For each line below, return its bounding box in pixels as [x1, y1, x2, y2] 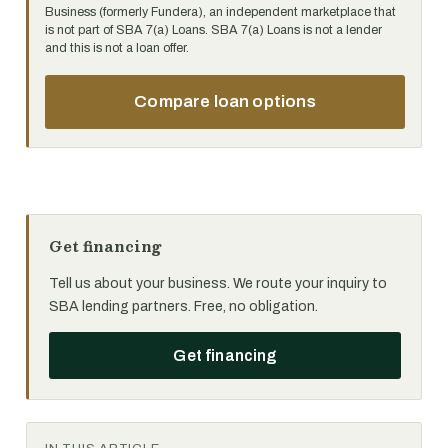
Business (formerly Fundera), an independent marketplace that [45, 5, 396, 19]
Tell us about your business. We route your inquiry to [49, 276, 387, 291]
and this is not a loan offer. [45, 41, 189, 55]
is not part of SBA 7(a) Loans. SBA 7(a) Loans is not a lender [45, 23, 382, 37]
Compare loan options [134, 92, 316, 111]
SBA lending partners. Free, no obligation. [49, 299, 318, 314]
